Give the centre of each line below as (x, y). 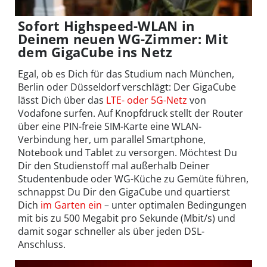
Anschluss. (42, 245)
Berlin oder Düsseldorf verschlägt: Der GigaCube (127, 87)
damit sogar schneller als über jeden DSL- (111, 232)
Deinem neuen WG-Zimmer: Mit (123, 39)
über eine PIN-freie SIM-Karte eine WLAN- (110, 127)
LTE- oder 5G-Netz (147, 100)
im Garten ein (71, 205)
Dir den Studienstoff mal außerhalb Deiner (114, 166)
